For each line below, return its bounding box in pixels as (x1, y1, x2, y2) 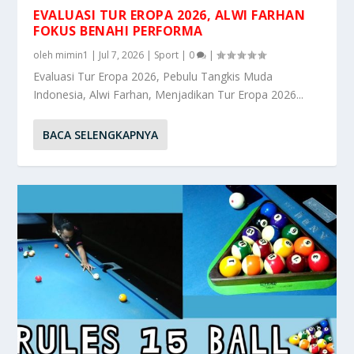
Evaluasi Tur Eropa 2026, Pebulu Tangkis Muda (33, 68, 273, 84)
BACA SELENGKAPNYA (43, 126, 159, 142)
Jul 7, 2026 (99, 47, 145, 62)
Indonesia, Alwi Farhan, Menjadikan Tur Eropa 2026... (33, 86, 304, 102)
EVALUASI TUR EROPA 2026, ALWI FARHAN (33, 6, 306, 24)
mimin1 (55, 47, 89, 62)
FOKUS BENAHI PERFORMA (33, 21, 203, 40)
